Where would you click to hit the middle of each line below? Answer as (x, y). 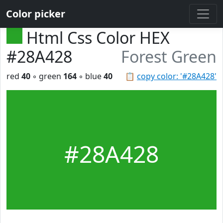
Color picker (36, 14)
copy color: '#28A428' (177, 76)
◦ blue (90, 76)
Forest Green (169, 56)
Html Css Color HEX (98, 38)
